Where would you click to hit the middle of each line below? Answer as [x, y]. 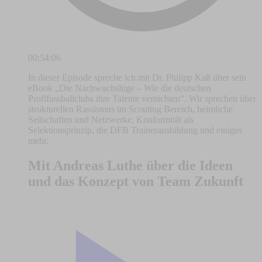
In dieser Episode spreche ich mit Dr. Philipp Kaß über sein [137, 78]
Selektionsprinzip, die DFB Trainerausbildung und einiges [135, 130]
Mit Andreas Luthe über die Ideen [130, 166]
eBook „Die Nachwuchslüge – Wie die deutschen [120, 88]
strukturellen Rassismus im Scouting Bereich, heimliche [130, 109]
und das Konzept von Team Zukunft [136, 182]
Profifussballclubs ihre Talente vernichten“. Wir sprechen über [142, 99]
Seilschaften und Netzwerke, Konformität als [111, 120]
